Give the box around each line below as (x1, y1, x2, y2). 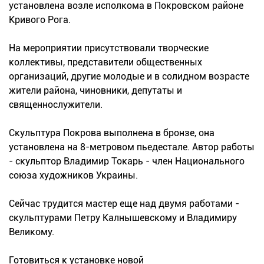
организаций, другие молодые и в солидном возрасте (9, 71, 249, 82)
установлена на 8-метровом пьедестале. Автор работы (9, 141, 255, 153)
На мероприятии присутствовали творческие (9, 42, 209, 54)
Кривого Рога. (9, 14, 71, 26)
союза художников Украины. (9, 170, 138, 181)
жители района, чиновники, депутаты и (9, 85, 182, 97)
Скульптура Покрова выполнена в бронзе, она (9, 127, 214, 139)
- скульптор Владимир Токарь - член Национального (9, 156, 245, 167)
